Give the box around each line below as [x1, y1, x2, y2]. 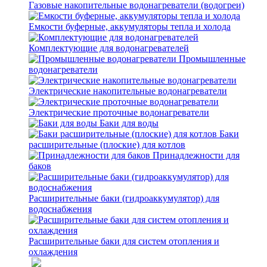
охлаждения [29, 247, 77, 257]
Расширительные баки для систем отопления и [29, 236, 219, 246]
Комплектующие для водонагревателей [29, 43, 189, 53]
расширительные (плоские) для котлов [29, 139, 185, 150]
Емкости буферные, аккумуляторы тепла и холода [29, 21, 231, 32]
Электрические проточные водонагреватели [29, 107, 209, 117]
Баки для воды [100, 118, 159, 128]
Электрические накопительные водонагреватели [29, 86, 227, 96]
